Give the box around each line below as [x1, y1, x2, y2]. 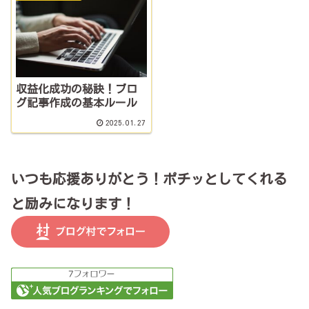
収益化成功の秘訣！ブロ [16, 83, 138, 94]
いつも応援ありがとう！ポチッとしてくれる [11, 172, 287, 186]
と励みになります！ [11, 197, 135, 211]
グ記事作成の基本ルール [16, 97, 138, 108]
